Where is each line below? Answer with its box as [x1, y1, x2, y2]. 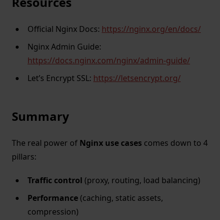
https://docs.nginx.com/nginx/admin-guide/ [27, 55, 190, 66]
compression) [27, 206, 79, 218]
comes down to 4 [142, 137, 208, 149]
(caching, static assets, [78, 192, 163, 204]
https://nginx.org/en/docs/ [102, 24, 201, 35]
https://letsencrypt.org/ [93, 73, 181, 84]
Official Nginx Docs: [27, 24, 102, 35]
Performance [27, 192, 78, 204]
